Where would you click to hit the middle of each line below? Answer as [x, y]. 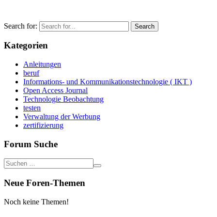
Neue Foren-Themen [45, 183]
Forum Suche [31, 144]
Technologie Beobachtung [63, 99]
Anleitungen [42, 64]
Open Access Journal [55, 90]
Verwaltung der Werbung [62, 116]
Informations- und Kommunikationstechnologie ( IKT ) [108, 81]
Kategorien [26, 46]
